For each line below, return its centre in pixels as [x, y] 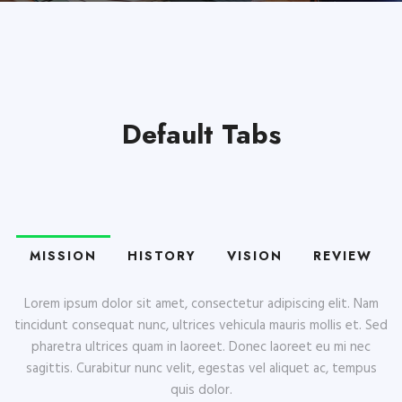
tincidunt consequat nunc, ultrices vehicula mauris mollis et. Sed [201, 326]
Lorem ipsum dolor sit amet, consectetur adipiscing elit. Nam [201, 304]
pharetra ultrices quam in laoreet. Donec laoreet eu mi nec [201, 347]
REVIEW [343, 256]
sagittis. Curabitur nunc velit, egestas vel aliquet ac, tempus [201, 369]
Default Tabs [201, 134]
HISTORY [162, 256]
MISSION [63, 256]
